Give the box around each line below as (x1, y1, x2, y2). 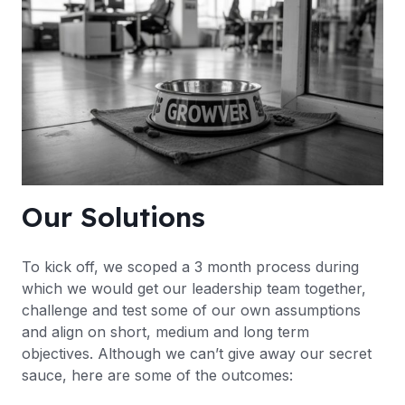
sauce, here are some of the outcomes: (22, 366, 293, 385)
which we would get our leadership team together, (22, 279, 366, 298)
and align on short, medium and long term (22, 323, 309, 342)
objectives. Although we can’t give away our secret (22, 344, 372, 363)
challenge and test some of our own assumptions (22, 301, 361, 320)
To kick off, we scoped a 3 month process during (22, 258, 359, 277)
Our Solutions (22, 200, 205, 235)
